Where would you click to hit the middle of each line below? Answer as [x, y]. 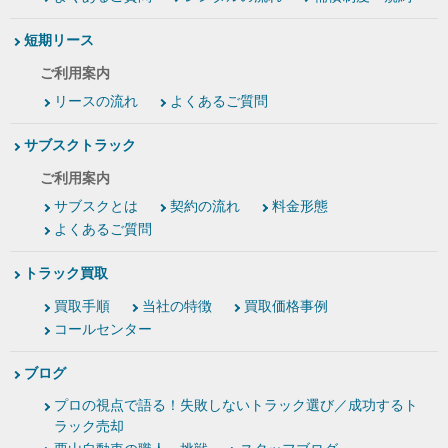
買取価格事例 [286, 306]
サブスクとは [96, 206]
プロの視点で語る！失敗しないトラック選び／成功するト [236, 405]
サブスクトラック [80, 145]
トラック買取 [66, 273]
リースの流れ [96, 101]
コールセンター [103, 329]
